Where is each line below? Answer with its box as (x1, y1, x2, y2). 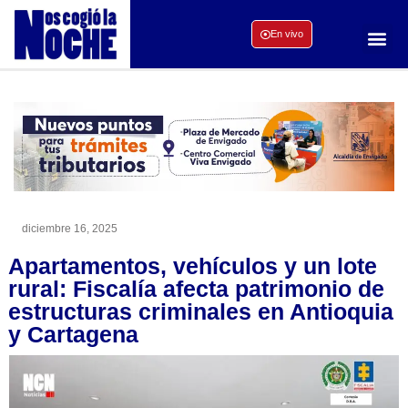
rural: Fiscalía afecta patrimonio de (8, 275, 384, 301)
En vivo (270, 28, 303, 40)
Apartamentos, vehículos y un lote (8, 252, 377, 279)
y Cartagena (8, 321, 138, 347)
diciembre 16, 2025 (22, 221, 117, 235)
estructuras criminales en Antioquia (8, 298, 393, 324)
